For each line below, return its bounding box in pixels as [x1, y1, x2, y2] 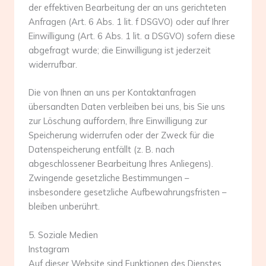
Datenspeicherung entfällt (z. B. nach [28, 144, 175, 156]
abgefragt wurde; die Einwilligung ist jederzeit [28, 44, 211, 56]
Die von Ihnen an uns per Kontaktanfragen [28, 87, 196, 99]
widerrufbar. [28, 58, 77, 70]
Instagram [28, 243, 69, 255]
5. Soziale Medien [28, 229, 98, 240]
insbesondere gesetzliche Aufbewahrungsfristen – [28, 186, 226, 198]
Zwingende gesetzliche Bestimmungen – [28, 172, 189, 184]
